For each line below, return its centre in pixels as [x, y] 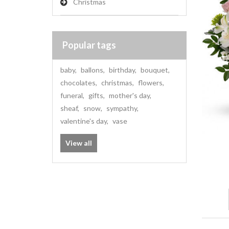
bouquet [154, 70]
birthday [122, 70]
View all [79, 143]
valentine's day [84, 121]
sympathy [122, 108]
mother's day [129, 95]
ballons [92, 70]
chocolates [78, 83]
